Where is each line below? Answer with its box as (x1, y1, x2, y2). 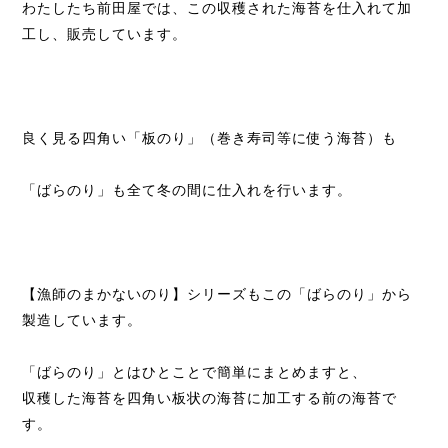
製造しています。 (22, 312, 143, 328)
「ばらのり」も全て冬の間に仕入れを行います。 (22, 182, 353, 198)
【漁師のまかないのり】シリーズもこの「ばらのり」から (22, 286, 413, 302)
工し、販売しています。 (22, 26, 188, 42)
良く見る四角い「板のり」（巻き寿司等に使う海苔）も (22, 130, 398, 146)
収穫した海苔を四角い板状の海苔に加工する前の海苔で (22, 390, 398, 406)
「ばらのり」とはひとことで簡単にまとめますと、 (22, 364, 368, 380)
